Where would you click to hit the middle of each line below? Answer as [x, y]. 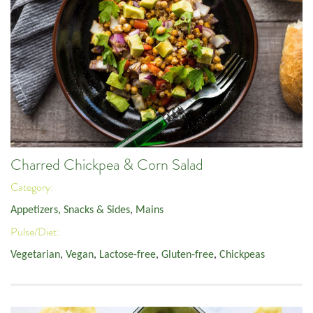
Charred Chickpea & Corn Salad [107, 165]
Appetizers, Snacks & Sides [70, 210]
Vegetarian [35, 255]
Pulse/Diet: [36, 232]
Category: [33, 188]
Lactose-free [128, 255]
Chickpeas [242, 255]
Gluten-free [188, 255]
